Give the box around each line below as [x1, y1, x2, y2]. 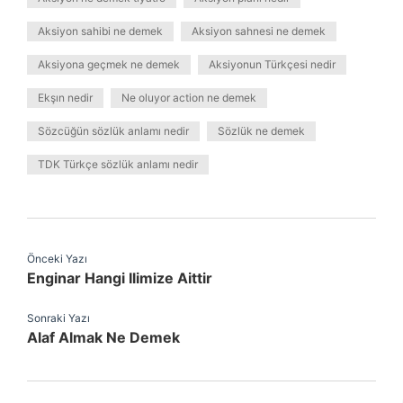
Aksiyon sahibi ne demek [38, 24, 163, 38]
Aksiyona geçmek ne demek [38, 58, 180, 71]
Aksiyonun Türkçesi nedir [209, 58, 336, 71]
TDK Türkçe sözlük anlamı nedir [38, 157, 198, 171]
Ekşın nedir [38, 91, 93, 104]
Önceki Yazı [27, 252, 87, 265]
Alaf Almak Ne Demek [27, 328, 180, 346]
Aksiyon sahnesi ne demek [192, 24, 326, 38]
